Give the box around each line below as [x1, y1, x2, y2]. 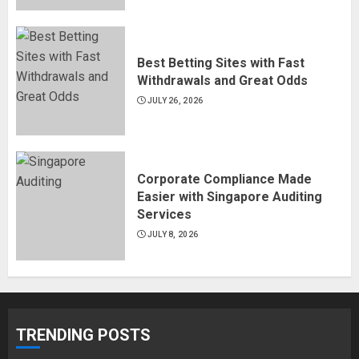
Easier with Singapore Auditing [137, 188, 322, 204]
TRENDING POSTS [16, 325, 151, 345]
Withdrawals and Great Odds [137, 72, 311, 88]
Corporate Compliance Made [137, 171, 312, 187]
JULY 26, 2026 [147, 95, 204, 105]
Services [137, 206, 192, 222]
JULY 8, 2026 [147, 229, 199, 239]
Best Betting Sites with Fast [137, 54, 305, 71]
